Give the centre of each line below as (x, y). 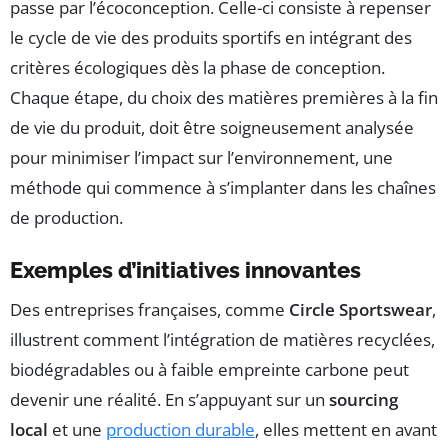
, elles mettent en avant (346, 429)
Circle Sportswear (360, 309)
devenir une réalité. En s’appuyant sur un (169, 399)
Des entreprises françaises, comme (149, 309)
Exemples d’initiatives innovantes (185, 269)
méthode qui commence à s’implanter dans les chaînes (223, 187)
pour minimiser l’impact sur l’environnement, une (201, 157)
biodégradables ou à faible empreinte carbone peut (209, 369)
